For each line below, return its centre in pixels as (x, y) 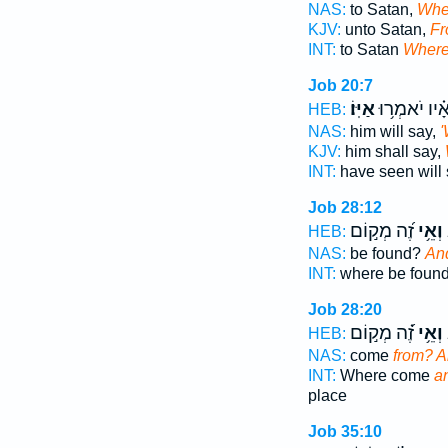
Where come (384, 375)
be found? (385, 253)
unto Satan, (385, 29)
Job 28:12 (344, 207)
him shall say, (392, 151)
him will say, (392, 131)
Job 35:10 (344, 431)
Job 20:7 (340, 85)
